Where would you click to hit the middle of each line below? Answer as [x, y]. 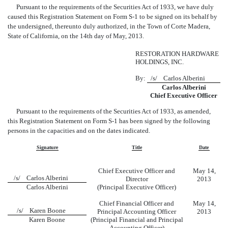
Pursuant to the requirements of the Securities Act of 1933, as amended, [113, 111]
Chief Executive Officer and [137, 170]
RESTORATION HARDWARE [177, 53]
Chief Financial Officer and [137, 203]
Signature [47, 147]
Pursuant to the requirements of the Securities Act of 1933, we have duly [115, 7]
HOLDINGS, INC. [160, 62]
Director [137, 179]
